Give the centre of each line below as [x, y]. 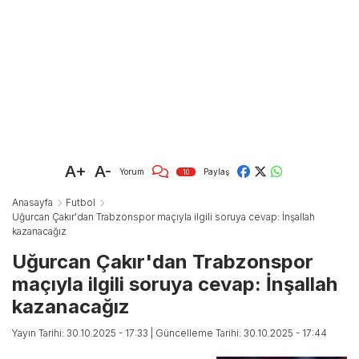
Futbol [81, 203]
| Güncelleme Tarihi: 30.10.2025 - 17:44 [239, 333]
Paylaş [216, 171]
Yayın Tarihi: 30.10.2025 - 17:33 [81, 333]
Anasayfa [32, 203]
